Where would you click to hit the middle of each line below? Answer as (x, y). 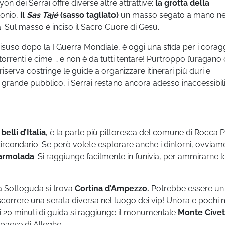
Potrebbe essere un (187, 188)
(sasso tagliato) (88, 15)
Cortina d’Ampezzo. (112, 188)
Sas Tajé (42, 15)
